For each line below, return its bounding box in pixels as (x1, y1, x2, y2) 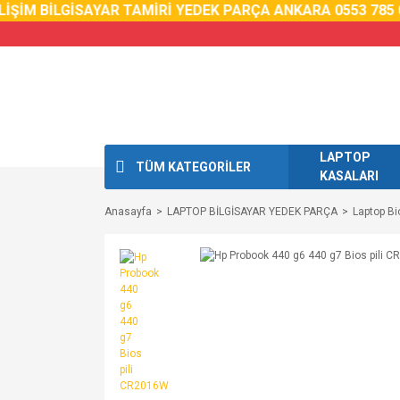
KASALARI (320, 169, 379, 183)
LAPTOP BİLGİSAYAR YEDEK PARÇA (167, 205, 337, 218)
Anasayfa (104, 205, 152, 218)
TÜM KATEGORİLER (136, 159, 251, 174)
